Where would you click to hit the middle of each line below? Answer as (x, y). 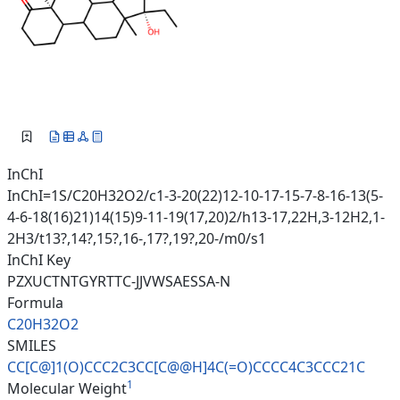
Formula (35, 303)
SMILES (32, 346)
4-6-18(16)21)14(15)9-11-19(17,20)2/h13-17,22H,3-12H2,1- (196, 217)
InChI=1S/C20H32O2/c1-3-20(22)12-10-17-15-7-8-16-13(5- (195, 196)
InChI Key (39, 260)
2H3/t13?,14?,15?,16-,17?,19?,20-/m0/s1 (137, 239)
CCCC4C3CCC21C (309, 367)
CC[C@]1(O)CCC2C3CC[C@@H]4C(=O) (130, 367)
